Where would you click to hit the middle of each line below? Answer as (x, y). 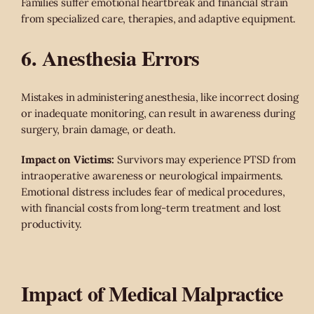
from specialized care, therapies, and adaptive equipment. (159, 19)
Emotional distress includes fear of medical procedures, (153, 192)
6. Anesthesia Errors (110, 58)
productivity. (52, 224)
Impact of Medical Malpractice (152, 293)
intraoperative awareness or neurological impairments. (152, 176)
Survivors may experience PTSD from (205, 160)
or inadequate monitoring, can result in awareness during (158, 114)
